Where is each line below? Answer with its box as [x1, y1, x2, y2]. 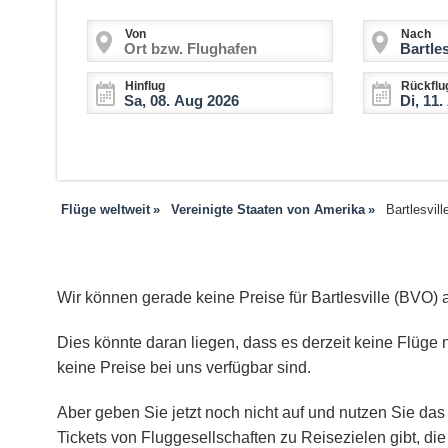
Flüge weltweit [61, 202, 150, 218]
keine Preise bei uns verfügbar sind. [57, 359, 311, 377]
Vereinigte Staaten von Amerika [171, 202, 365, 218]
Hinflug [125, 79, 165, 94]
